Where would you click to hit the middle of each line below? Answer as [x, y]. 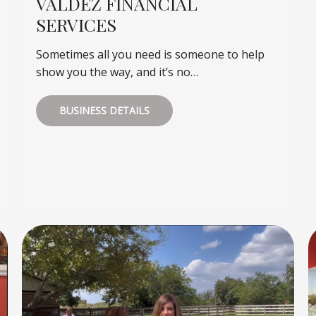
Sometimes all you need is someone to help [150, 55]
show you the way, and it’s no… [117, 72]
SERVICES [76, 25]
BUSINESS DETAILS [104, 111]
